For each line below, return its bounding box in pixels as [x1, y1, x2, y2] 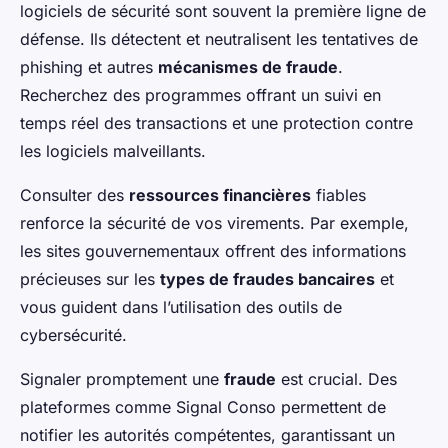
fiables [311, 184, 366, 205]
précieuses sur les [20, 268, 160, 289]
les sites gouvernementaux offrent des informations [20, 240, 406, 261]
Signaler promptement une [20, 368, 224, 389]
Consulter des [20, 184, 129, 205]
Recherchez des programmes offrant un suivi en [20, 84, 381, 105]
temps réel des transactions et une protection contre [20, 112, 413, 133]
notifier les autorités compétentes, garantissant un [20, 424, 395, 445]
